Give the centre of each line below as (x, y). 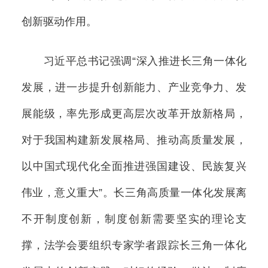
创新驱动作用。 (59, 21)
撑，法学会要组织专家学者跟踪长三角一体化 (134, 246)
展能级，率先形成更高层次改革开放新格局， (134, 114)
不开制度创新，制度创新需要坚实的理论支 (134, 219)
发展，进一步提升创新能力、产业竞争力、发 (134, 88)
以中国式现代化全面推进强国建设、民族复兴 (134, 167)
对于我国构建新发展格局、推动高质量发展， (134, 140)
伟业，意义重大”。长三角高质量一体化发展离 (134, 193)
